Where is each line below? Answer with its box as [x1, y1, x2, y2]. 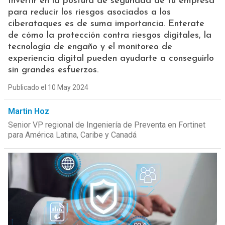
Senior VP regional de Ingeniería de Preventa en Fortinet [8, 120, 205, 130]
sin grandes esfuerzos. [8, 65, 98, 75]
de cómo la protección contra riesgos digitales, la [8, 31, 211, 40]
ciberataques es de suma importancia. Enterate [8, 19, 204, 29]
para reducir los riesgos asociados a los [8, 8, 171, 17]
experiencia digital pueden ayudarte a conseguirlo [8, 54, 214, 63]
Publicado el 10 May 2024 [8, 83, 88, 91]
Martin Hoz [8, 106, 49, 116]
